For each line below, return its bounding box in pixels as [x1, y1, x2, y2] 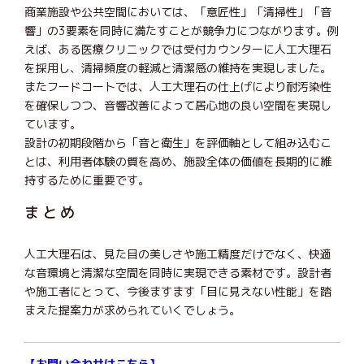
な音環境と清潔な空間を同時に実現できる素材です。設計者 [24, 264, 331, 280]
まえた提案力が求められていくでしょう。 [24, 301, 240, 318]
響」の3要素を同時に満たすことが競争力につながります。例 [24, 22, 339, 38]
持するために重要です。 [24, 171, 149, 188]
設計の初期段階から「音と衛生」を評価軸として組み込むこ [24, 134, 331, 150]
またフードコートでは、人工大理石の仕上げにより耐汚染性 [24, 78, 331, 94]
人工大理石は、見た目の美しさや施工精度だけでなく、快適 [24, 245, 331, 262]
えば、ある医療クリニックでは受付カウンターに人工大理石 [24, 41, 331, 57]
